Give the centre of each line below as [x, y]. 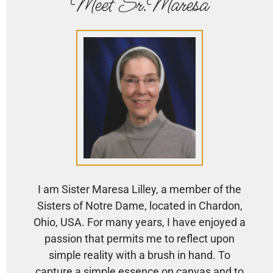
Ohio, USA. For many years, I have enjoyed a [140, 222]
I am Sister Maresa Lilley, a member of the [140, 189]
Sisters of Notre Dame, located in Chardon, [140, 205]
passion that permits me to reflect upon [140, 238]
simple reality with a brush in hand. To [140, 255]
